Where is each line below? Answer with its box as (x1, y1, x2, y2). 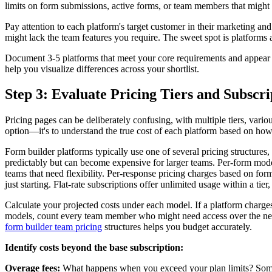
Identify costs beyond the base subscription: (5, 242, 183, 253)
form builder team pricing (5, 222, 102, 233)
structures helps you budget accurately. (102, 222, 252, 233)
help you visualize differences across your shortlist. (5, 63, 199, 74)
